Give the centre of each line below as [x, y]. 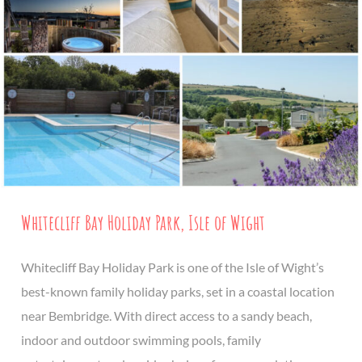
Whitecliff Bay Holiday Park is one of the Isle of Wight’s [173, 267]
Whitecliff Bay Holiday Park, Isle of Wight [143, 223]
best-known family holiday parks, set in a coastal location [178, 292]
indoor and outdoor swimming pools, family [141, 340]
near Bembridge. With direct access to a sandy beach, [166, 316]
